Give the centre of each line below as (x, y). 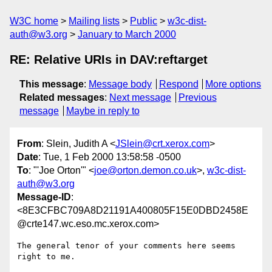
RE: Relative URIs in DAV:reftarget (109, 59)
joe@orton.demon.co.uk (145, 171)
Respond (178, 84)
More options (233, 84)
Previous (197, 97)
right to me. (46, 257)
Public (144, 21)
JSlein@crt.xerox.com (162, 144)
